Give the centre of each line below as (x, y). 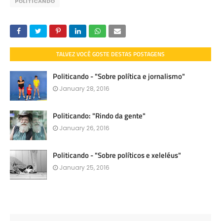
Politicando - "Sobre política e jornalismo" (119, 76)
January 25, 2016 (84, 167)
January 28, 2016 (84, 89)
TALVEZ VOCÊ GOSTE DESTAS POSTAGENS (110, 54)
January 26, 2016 (84, 128)
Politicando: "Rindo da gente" (99, 116)
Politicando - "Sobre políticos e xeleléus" (117, 155)
